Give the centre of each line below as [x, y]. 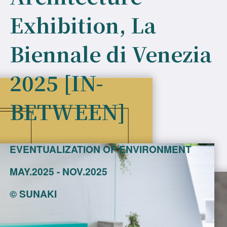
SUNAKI [38, 194]
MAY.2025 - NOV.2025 [59, 171]
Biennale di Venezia [111, 53]
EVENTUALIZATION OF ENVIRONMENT [101, 149]
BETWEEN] [68, 111]
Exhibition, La [83, 25]
